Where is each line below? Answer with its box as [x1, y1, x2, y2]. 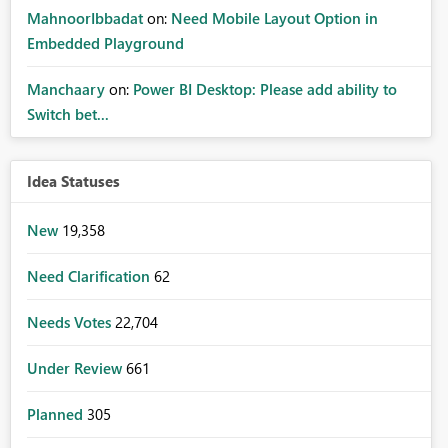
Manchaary [26, 79, 105, 100]
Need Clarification [26, 266, 154, 287]
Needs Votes [26, 312, 115, 333]
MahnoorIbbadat [26, 8, 143, 29]
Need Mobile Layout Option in [170, 8, 378, 29]
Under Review [26, 358, 126, 379]
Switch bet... [26, 104, 109, 125]
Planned [26, 404, 87, 425]
